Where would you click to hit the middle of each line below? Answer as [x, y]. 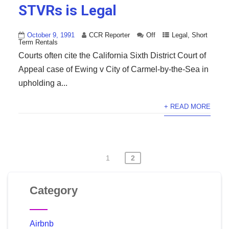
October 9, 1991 [51, 35]
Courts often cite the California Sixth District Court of [112, 56]
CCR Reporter [109, 35]
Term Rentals [38, 42]
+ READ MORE [188, 107]
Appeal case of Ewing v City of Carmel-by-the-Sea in [113, 70]
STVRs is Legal [67, 11]
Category [53, 191]
